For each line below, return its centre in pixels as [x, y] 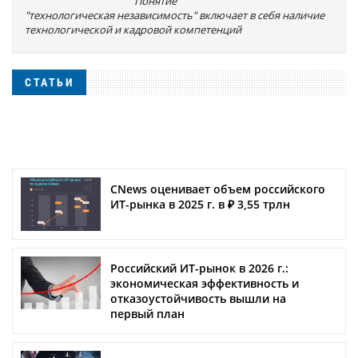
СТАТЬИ [49, 83]
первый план [147, 313]
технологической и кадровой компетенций [133, 30]
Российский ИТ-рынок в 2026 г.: [199, 268]
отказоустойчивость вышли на [198, 298]
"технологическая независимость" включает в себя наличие [175, 16]
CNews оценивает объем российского [218, 189]
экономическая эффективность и [205, 283]
